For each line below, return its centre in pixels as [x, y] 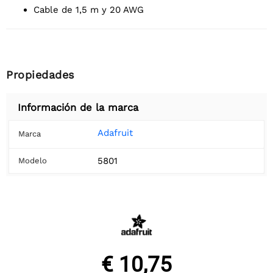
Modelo [33, 161]
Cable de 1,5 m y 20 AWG [92, 10]
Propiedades [40, 75]
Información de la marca [78, 108]
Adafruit [115, 133]
